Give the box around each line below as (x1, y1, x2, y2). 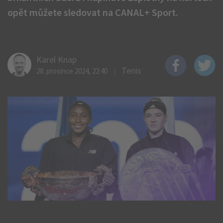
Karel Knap (36, 54, 77, 65)
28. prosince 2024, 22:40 (36, 66, 108, 76)
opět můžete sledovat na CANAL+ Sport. (7, 6, 178, 18)
